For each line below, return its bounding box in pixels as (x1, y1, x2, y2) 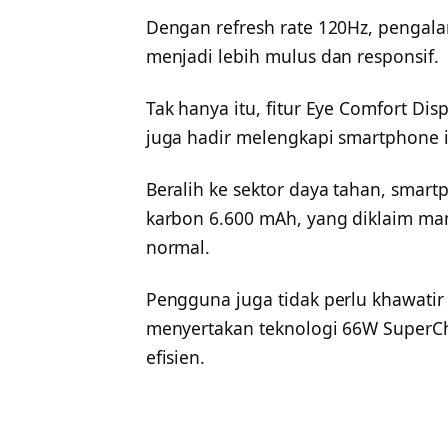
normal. (145, 234, 211, 259)
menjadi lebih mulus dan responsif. (145, 44, 439, 69)
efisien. (145, 344, 206, 369)
